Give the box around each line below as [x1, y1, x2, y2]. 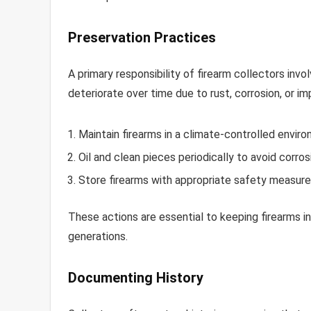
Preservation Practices [68, 28, 216, 46]
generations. [68, 229, 128, 243]
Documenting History [68, 269, 203, 286]
